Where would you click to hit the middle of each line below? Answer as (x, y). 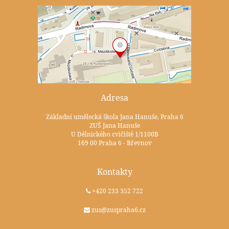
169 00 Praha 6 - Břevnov (114, 143)
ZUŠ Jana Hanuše (114, 126)
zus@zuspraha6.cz (118, 210)
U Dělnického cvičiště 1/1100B (114, 134)
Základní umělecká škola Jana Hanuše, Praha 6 (114, 117)
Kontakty (114, 172)
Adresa (114, 98)
